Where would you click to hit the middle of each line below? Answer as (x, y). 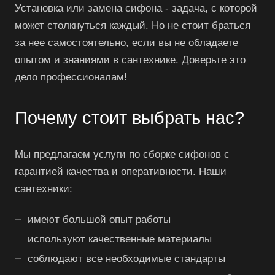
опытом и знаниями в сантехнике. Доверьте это (130, 60)
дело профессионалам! (71, 77)
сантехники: (44, 188)
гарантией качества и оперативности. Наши (121, 171)
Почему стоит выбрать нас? (130, 117)
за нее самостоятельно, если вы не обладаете (126, 42)
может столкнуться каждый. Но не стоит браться (133, 25)
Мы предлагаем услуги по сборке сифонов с (122, 154)
